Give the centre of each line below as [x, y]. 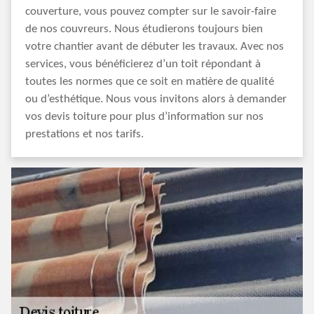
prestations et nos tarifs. [84, 134]
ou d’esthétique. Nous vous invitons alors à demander [156, 99]
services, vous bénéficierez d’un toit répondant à [143, 64]
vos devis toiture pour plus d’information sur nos [144, 117]
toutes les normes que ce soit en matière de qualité [150, 82]
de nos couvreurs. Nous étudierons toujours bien [144, 29]
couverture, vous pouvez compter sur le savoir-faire [151, 12]
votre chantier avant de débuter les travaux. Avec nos [155, 47]
